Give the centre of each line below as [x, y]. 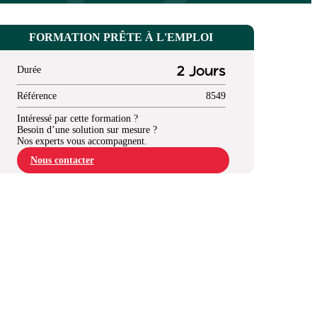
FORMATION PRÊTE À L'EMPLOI [121, 38]
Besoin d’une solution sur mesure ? [87, 130]
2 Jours [201, 72]
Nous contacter [62, 161]
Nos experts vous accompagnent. [82, 142]
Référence [36, 96]
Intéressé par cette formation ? [77, 119]
